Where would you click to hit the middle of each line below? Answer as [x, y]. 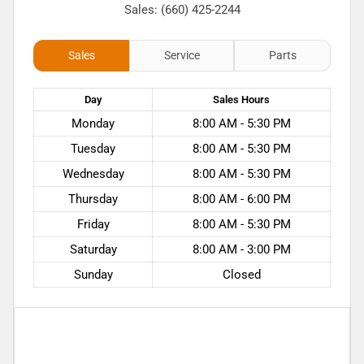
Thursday [93, 199]
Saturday [93, 250]
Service [182, 56]
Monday [93, 124]
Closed [241, 275]
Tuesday [93, 149]
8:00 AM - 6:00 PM [241, 199]
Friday [93, 225]
